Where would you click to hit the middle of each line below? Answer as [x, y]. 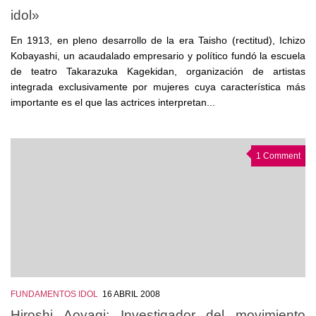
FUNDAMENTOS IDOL [54, 294]
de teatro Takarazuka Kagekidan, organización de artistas [158, 71]
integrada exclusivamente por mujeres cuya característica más [158, 86]
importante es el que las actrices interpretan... [113, 102]
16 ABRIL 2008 [131, 294]
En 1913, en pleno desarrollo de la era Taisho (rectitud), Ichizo [158, 40]
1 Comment [278, 156]
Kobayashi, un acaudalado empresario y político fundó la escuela [158, 55]
